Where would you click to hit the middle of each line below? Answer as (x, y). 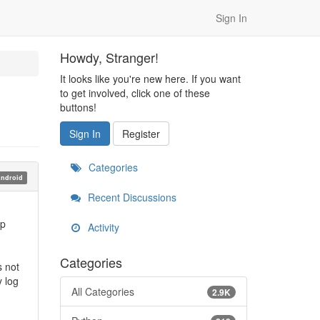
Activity (102, 227)
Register (141, 134)
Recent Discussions (130, 197)
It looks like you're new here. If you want (150, 79)
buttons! (78, 107)
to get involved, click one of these (135, 93)
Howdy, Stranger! (109, 57)
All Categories (102, 291)
